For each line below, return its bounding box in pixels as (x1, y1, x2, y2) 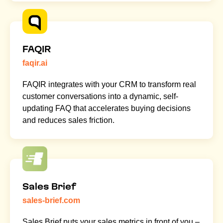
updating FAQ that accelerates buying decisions (22, 104, 191, 113)
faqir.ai (22, 59, 47, 68)
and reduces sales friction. (22, 116, 114, 125)
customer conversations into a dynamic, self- (22, 92, 178, 101)
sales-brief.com (22, 196, 80, 205)
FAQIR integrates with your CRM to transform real (22, 80, 196, 89)
